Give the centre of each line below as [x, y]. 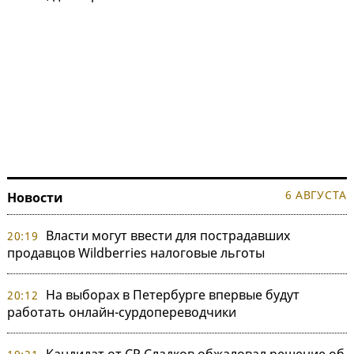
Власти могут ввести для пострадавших [168, 236]
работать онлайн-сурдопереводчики [122, 313]
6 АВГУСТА [316, 195]
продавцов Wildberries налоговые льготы [136, 253]
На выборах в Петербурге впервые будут [172, 295]
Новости [35, 198]
